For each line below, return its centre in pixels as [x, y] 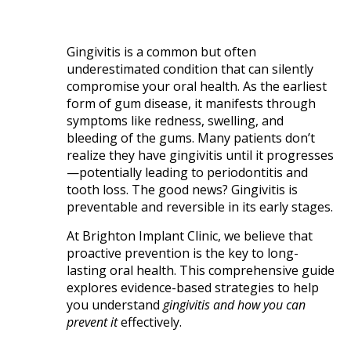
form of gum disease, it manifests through [192, 104]
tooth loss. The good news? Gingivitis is [183, 190]
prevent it [92, 322]
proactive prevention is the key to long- [183, 253]
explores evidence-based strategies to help [193, 288]
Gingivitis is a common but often [162, 52]
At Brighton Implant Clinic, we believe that [190, 236]
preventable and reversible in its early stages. [200, 207]
